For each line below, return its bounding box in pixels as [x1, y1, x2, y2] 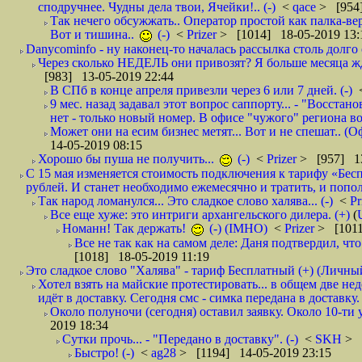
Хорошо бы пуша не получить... [38, 152, 217, 166]
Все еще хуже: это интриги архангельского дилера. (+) [50, 208, 350, 221]
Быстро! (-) [74, 346, 134, 360]
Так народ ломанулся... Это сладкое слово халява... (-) [38, 194, 333, 208]
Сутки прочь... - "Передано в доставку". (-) [62, 332, 298, 346]
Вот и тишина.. [50, 27, 137, 41]
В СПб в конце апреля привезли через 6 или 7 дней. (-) [50, 83, 352, 97]
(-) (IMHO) [206, 221, 267, 235]
